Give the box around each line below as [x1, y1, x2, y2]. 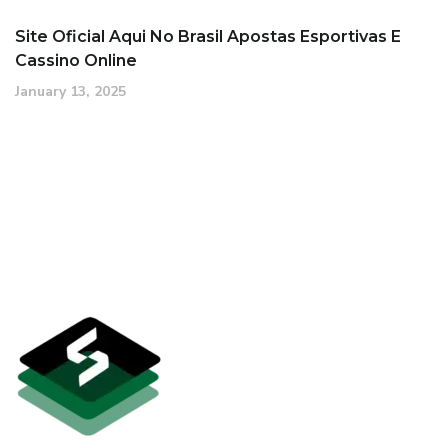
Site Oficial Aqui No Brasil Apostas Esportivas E [15, 27, 401, 46]
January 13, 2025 [15, 82, 126, 101]
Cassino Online [15, 51, 137, 70]
